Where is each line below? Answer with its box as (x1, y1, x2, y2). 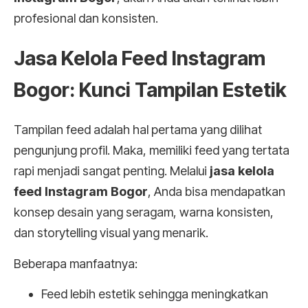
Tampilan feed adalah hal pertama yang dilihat (14, 122, 262, 137)
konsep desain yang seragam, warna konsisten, (14, 205, 274, 220)
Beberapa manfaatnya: (14, 256, 137, 271)
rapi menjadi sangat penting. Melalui (14, 164, 210, 179)
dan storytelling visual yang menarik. (14, 225, 208, 241)
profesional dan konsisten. (14, 11, 158, 26)
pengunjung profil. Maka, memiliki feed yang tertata (14, 143, 289, 158)
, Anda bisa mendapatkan (148, 184, 285, 199)
